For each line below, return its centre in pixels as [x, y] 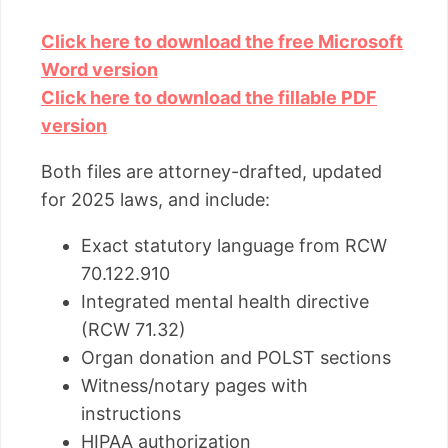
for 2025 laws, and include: [155, 200]
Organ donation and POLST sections [236, 358]
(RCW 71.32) [133, 330]
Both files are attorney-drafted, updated [211, 172]
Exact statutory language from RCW [234, 246]
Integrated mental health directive [225, 302]
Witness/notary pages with [194, 386]
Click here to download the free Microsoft [222, 42]
